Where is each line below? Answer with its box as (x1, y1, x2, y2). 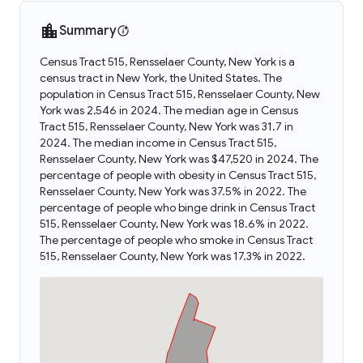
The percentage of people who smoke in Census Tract (40, 233, 313, 247)
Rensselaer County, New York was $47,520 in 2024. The (40, 152, 318, 166)
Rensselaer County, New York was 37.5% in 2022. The (40, 184, 306, 199)
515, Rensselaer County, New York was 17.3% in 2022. (40, 249, 305, 263)
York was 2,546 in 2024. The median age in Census (40, 103, 298, 117)
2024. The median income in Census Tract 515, (40, 135, 276, 150)
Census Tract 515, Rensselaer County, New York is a (40, 54, 295, 69)
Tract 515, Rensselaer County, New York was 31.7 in (40, 119, 293, 134)
